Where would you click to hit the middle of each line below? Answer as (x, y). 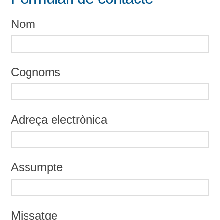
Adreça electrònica (59, 120)
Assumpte (37, 167)
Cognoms (36, 72)
